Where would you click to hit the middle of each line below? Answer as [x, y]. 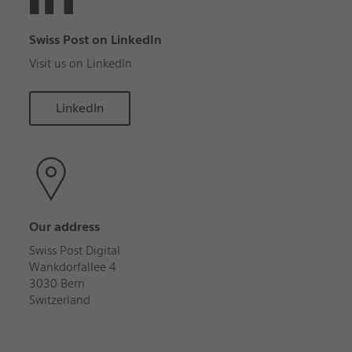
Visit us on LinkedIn [80, 64]
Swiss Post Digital [74, 251]
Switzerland [59, 301]
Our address [64, 227]
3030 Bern [57, 284]
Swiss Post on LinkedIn [95, 40]
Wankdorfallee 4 [72, 268]
